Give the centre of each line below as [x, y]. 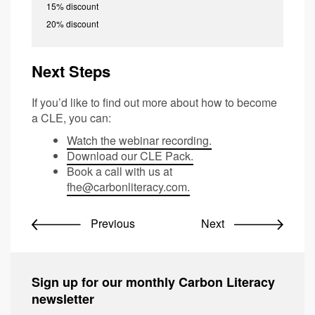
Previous [111, 223]
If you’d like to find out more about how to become [154, 102]
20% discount [72, 23]
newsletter [63, 298]
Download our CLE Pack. [130, 155]
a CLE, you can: [71, 117]
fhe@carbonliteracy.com [127, 186]
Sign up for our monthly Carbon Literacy [153, 282]
